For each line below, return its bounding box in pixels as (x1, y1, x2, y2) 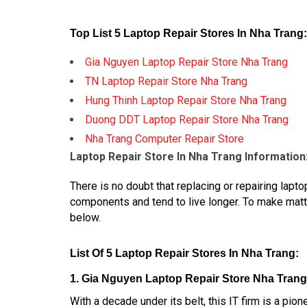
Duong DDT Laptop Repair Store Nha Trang (85, 113, 288, 126)
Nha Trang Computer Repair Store (85, 132, 244, 145)
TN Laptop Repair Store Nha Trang (85, 75, 247, 88)
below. (70, 211, 101, 224)
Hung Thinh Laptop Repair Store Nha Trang (85, 94, 286, 107)
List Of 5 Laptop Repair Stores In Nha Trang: (70, 247, 299, 259)
